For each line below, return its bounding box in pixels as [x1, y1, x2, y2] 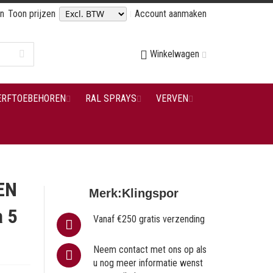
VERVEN [155, 93, 188, 104]
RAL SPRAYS [85, 93, 136, 104]
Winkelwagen [150, 48, 199, 60]
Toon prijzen [8, 8, 55, 19]
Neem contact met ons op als [93, 244, 207, 255]
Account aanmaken [135, 8, 207, 19]
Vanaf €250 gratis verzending [93, 213, 205, 225]
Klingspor [122, 186, 179, 200]
